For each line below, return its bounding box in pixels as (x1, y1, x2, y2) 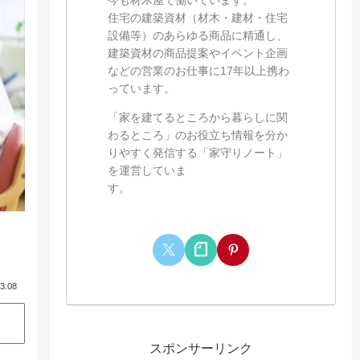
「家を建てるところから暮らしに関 (107, 110, 288, 124)
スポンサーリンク (149, 341, 252, 355)
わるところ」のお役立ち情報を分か (107, 128, 288, 141)
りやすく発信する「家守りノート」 (107, 145, 288, 159)
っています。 (107, 81, 175, 95)
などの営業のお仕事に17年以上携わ (107, 63, 289, 77)
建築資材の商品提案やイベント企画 (107, 46, 288, 59)
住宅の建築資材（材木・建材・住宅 (107, 10, 288, 24)
